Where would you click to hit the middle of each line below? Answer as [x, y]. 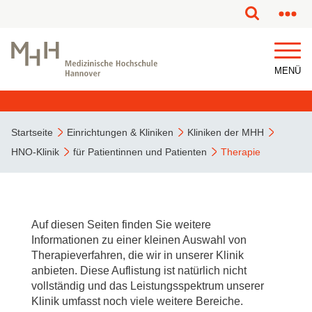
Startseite [32, 132]
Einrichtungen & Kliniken [120, 132]
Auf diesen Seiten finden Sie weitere [121, 225]
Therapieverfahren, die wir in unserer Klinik [138, 255]
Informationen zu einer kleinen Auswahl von [139, 240]
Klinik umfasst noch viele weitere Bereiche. [137, 301]
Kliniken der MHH [226, 132]
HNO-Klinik [35, 152]
